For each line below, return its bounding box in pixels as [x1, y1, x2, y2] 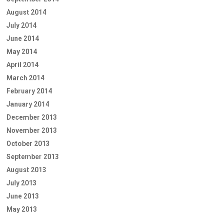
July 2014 [6, 21, 36, 30]
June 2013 [6, 192, 39, 200]
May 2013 [6, 205, 37, 214]
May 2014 [6, 48, 37, 56]
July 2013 [6, 179, 36, 187]
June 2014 [6, 35, 39, 43]
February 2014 [6, 87, 52, 95]
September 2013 [6, 153, 59, 161]
